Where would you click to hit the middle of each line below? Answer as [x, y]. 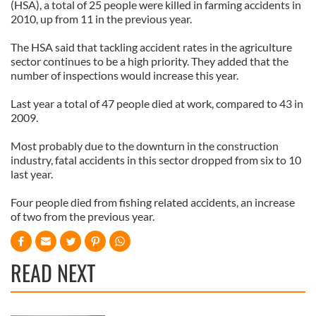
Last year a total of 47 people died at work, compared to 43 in [157, 103]
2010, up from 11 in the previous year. [101, 19]
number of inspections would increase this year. [124, 75]
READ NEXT [53, 273]
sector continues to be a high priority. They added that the [150, 61]
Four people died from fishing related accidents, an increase [153, 202]
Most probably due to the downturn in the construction [145, 146]
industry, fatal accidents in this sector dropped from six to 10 [156, 160]
